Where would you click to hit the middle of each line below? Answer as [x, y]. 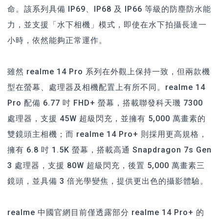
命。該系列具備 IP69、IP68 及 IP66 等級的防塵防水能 [109, 9]
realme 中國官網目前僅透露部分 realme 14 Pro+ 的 [106, 212]
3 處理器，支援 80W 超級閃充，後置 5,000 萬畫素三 [106, 165]
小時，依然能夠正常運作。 [57, 40]
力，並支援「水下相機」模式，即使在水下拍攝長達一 [107, 24]
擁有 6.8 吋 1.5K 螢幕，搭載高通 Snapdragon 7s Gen [109, 150]
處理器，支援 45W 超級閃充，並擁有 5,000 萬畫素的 [107, 118]
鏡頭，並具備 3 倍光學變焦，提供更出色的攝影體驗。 [108, 181]
